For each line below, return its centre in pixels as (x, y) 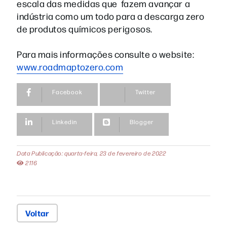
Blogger (141, 121)
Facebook (67, 91)
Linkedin (65, 121)
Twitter (145, 91)
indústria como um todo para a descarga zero (111, 16)
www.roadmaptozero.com (70, 66)
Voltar (37, 213)
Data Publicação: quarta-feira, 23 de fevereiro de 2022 (91, 153)
